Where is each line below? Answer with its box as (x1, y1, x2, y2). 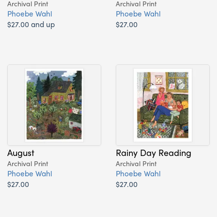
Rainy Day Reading (116, 145, 191, 158)
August (7, 145, 34, 158)
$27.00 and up (7, 18, 55, 30)
